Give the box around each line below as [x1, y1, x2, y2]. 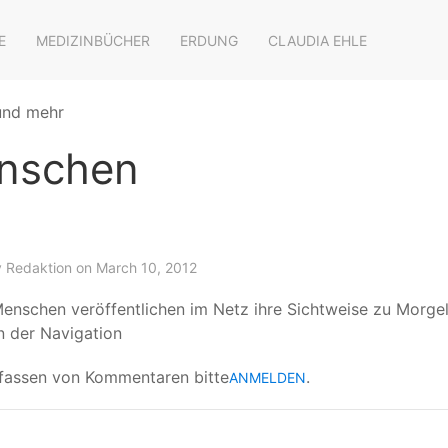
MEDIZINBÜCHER [36, 31, 150, 49]
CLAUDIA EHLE [268, 31, 367, 49]
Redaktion [6, 259, 72, 276]
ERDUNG [180, 31, 238, 49]
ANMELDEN [229, 368, 306, 386]
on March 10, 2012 [72, 259, 197, 276]
